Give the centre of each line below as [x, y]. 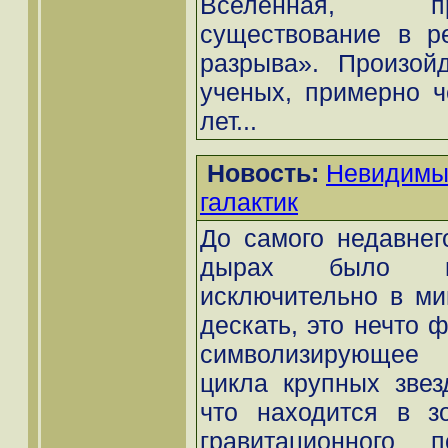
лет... [228, 121]
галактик [249, 202]
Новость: [263, 173]
